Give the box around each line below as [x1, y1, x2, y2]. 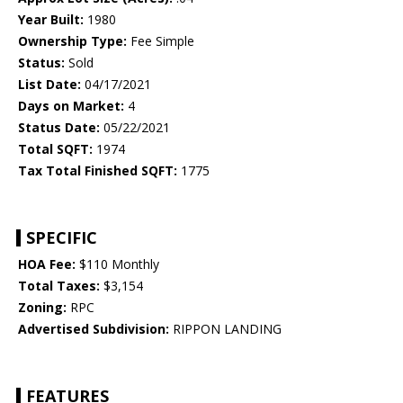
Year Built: [18, 11, 84, 29]
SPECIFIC [26, 227, 97, 249]
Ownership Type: [18, 32, 127, 50]
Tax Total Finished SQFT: [18, 162, 177, 180]
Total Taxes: [18, 277, 100, 295]
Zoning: [18, 299, 67, 317]
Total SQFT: [18, 140, 93, 158]
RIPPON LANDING [169, 320, 282, 338]
